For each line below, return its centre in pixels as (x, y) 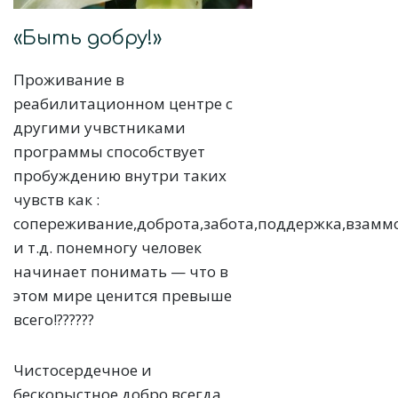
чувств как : (56, 199)
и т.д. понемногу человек (107, 247)
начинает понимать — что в (121, 271)
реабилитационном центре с (123, 103)
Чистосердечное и (83, 370)
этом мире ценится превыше (123, 295)
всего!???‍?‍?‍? (54, 319)
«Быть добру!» (90, 38)
